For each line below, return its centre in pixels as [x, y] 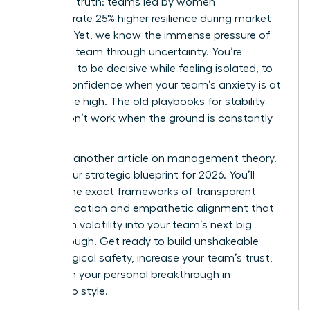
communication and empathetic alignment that [150, 208]
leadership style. [67, 291]
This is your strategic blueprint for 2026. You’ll [140, 175]
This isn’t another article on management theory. [151, 158]
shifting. [46, 135]
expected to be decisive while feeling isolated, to [149, 68]
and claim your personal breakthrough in [128, 274]
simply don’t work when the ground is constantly [149, 118]
